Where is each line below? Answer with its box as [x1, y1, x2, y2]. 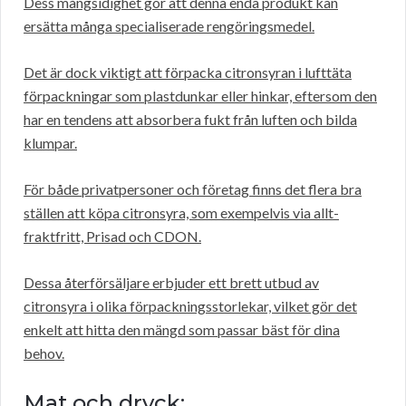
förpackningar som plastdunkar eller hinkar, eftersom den [24, 87, 377, 105]
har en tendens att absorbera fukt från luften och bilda [24, 111, 357, 129]
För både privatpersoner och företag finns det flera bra [24, 180, 362, 198]
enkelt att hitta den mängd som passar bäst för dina [24, 321, 340, 339]
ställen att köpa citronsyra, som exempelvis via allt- [24, 204, 339, 222]
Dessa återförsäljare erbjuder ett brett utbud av [24, 274, 319, 292]
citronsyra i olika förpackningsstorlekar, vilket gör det [24, 297, 357, 315]
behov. [24, 344, 64, 362]
